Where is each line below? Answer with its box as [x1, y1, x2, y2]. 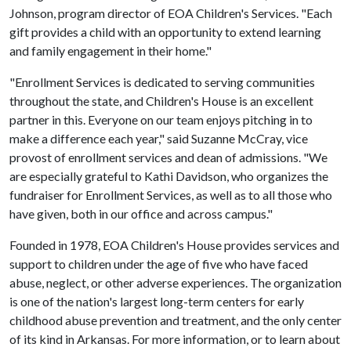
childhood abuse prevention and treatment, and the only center [9, 313, 342, 327]
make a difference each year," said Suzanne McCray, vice [9, 131, 308, 146]
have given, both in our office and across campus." [9, 206, 273, 221]
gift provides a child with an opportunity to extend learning [9, 24, 321, 39]
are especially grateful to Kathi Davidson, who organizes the [9, 168, 328, 183]
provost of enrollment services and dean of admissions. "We [9, 150, 327, 165]
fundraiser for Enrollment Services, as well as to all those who [9, 187, 332, 202]
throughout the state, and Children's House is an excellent [9, 93, 313, 108]
